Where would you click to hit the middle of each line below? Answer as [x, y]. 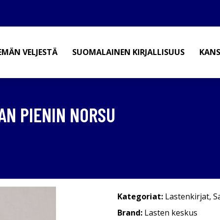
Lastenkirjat [187, 196]
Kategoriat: [140, 196]
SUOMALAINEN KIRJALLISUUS [128, 52]
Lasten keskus [171, 213]
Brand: [131, 213]
